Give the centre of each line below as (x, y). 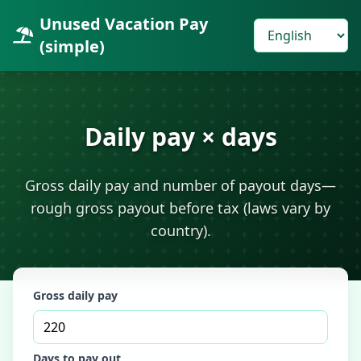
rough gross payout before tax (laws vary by (180, 208)
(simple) (72, 46)
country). (180, 230)
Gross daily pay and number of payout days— (180, 185)
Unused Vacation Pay (124, 24)
